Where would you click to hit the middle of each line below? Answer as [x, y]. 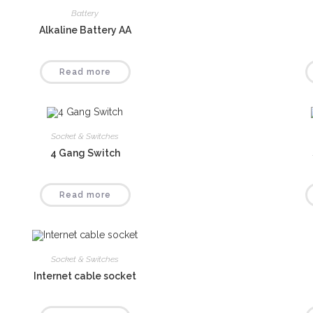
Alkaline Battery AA [85, 30]
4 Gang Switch [85, 153]
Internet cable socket [85, 276]
